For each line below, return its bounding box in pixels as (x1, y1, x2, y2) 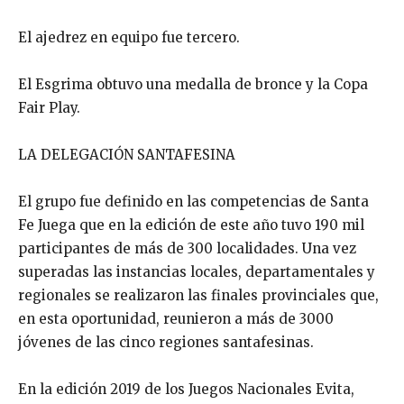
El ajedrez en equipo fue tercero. (18, 29, 240, 47)
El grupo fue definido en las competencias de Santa (18, 193, 369, 211)
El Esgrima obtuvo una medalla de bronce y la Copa (18, 76, 368, 94)
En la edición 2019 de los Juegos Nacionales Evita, (18, 381, 354, 399)
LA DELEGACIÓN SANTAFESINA (18, 146, 235, 164)
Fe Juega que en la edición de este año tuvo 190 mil (18, 216, 364, 234)
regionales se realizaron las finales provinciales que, (18, 287, 379, 305)
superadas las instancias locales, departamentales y (18, 263, 375, 281)
